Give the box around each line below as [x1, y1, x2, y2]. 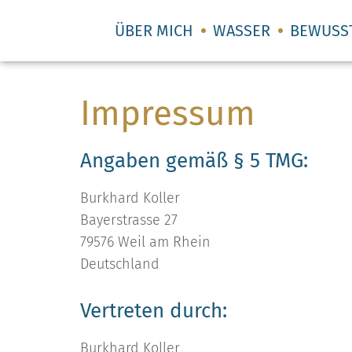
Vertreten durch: [80, 299, 227, 323]
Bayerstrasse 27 [80, 211, 178, 229]
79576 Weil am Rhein [80, 233, 211, 251]
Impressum [80, 93, 255, 134]
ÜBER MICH [114, 21, 193, 40]
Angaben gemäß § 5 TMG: [80, 148, 308, 173]
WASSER [212, 21, 270, 40]
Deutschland [80, 255, 159, 273]
